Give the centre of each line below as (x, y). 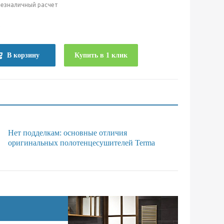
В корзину (23, 55)
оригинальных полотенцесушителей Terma (81, 143)
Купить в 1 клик (101, 55)
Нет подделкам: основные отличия (67, 133)
